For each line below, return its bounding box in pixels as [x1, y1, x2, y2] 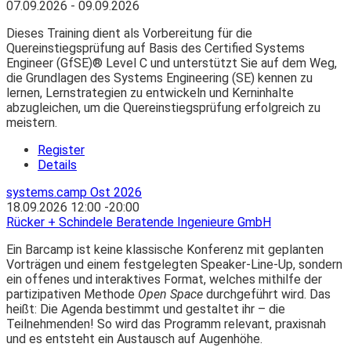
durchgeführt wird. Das [203, 287, 331, 302]
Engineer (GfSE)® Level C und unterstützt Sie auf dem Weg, [6, 56, 337, 71]
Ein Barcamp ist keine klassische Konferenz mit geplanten [6, 242, 324, 258]
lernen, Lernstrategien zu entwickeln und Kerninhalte [6, 85, 294, 101]
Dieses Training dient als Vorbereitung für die [6, 26, 252, 42]
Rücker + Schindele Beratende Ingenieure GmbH [6, 215, 271, 230]
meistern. [6, 115, 57, 131]
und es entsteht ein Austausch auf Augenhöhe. [6, 331, 262, 347]
